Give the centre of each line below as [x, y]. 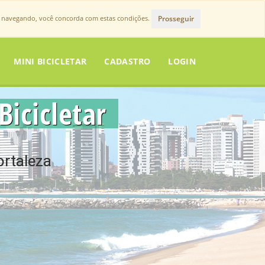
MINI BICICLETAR [50, 61]
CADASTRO [127, 61]
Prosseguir [176, 19]
